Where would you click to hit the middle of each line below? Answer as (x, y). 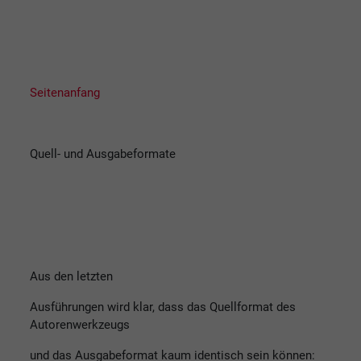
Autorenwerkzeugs (80, 324)
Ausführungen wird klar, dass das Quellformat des (163, 307)
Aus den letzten (71, 276)
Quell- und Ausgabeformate (103, 154)
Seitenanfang (65, 92)
